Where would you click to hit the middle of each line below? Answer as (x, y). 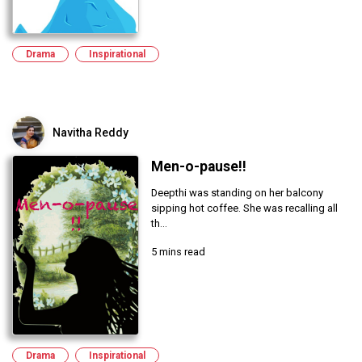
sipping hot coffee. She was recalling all (244, 208)
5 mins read (178, 252)
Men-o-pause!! (198, 167)
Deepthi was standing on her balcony (237, 193)
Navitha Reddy (90, 133)
